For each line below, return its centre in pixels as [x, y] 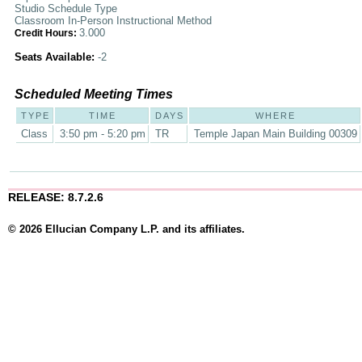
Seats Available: [56, 57]
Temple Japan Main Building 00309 [276, 134]
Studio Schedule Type [66, 8]
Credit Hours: [47, 33]
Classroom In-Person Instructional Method [113, 21]
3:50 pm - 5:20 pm [103, 134]
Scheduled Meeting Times [94, 94]
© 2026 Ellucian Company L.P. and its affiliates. [126, 229]
